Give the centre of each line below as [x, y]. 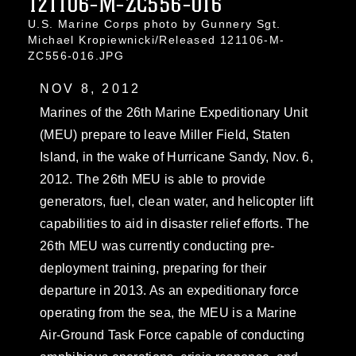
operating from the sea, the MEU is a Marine [168, 313]
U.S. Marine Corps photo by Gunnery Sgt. [155, 24]
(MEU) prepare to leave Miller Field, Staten [165, 135]
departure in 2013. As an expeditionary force [170, 290]
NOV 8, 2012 [91, 89]
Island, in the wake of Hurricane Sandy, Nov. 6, [177, 157]
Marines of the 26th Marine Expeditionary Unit [174, 112]
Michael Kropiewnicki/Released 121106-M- [157, 40]
